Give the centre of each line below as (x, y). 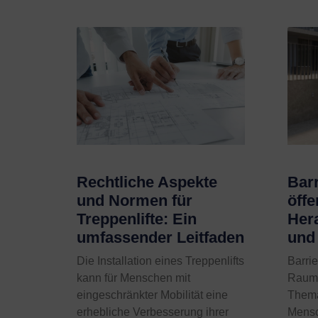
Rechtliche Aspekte (147, 182)
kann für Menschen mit (133, 278)
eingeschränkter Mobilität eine (152, 295)
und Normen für (134, 201)
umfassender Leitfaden (160, 238)
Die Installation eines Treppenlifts (160, 261)
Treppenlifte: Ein (136, 219)
